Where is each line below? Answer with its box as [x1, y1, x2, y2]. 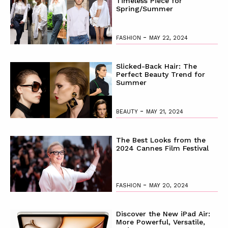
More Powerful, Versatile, [116, 217, 205, 226]
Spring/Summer [116, 4, 173, 13]
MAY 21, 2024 [146, 108, 183, 115]
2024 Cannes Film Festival [116, 144, 209, 152]
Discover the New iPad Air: [116, 209, 210, 218]
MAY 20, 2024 [149, 182, 188, 189]
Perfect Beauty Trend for [116, 70, 205, 78]
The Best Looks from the [116, 135, 206, 144]
